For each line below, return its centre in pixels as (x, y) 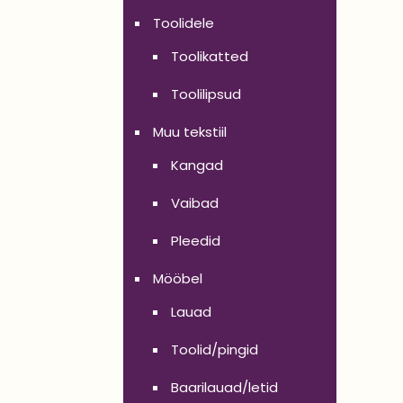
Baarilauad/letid (224, 387)
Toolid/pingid (215, 349)
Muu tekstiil (190, 132)
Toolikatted (210, 56)
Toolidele (184, 23)
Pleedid (196, 241)
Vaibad (195, 203)
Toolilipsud (206, 94)
